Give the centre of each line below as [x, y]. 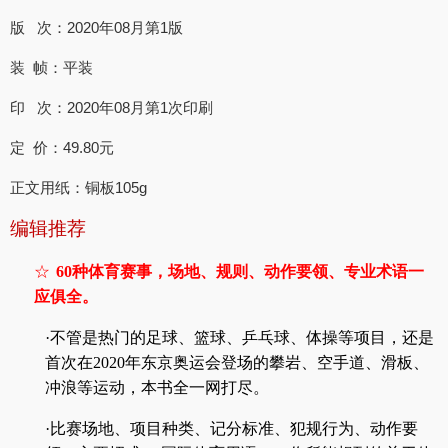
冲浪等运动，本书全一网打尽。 [157, 388]
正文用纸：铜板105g [78, 188]
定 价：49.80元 [62, 148]
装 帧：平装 [51, 68]
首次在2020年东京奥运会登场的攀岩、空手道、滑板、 [237, 363]
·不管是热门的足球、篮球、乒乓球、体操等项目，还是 [239, 338]
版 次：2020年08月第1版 [146, 28]
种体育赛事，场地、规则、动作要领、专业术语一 [248, 272]
